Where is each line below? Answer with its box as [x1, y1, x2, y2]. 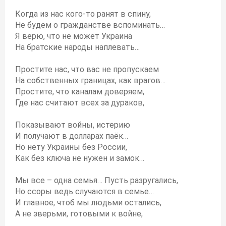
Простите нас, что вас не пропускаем [15, 65, 159, 74]
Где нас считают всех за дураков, [15, 98, 144, 107]
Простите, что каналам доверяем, [15, 87, 144, 96]
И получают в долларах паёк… [15, 131, 128, 141]
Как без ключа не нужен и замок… [15, 153, 144, 163]
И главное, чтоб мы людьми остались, [15, 198, 161, 207]
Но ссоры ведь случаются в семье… [15, 187, 154, 196]
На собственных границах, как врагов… [15, 76, 165, 85]
